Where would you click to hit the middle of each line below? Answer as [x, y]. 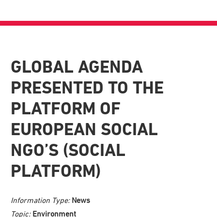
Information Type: [41, 200]
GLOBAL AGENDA [77, 67]
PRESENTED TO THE [87, 87]
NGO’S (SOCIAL [68, 150]
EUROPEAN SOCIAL [85, 129]
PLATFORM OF [66, 108]
